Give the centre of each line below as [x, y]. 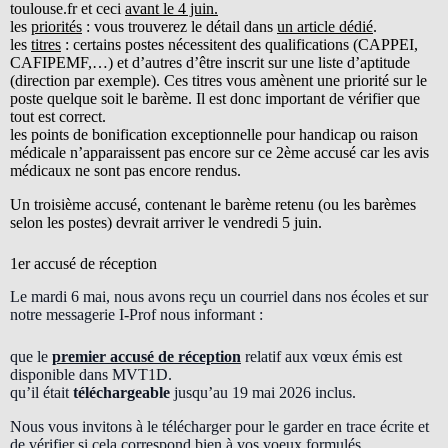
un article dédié [325, 27]
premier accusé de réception [146, 357]
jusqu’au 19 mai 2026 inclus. [263, 393]
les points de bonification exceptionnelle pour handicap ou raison [214, 135]
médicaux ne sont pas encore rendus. [125, 171]
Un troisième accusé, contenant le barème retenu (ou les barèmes [213, 205]
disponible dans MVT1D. [91, 375]
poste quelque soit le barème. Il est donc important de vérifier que [215, 99]
